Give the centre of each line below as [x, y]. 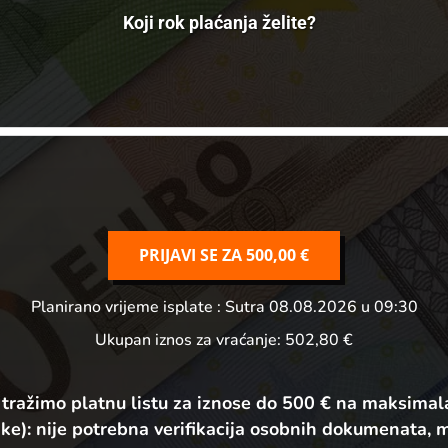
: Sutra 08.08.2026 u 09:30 [317, 306]
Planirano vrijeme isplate [123, 306]
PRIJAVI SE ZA [192, 254]
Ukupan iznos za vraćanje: [190, 340]
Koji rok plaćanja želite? [219, 22]
